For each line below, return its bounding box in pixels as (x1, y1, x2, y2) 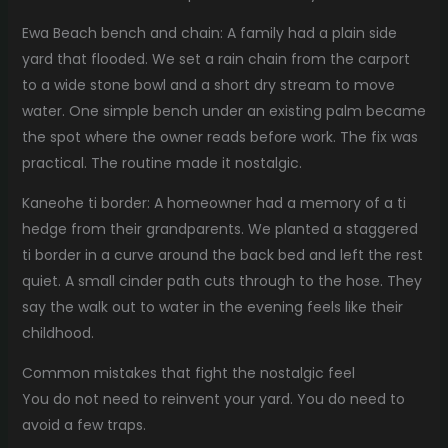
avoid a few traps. (21, 415, 146, 436)
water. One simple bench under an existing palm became (21, 101, 426, 122)
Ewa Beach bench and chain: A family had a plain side (21, 23, 397, 44)
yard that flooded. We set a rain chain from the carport (21, 49, 410, 70)
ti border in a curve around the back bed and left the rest (21, 245, 423, 266)
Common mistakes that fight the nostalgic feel (21, 363, 355, 384)
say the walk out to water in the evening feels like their (21, 297, 403, 318)
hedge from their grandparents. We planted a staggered (21, 219, 418, 240)
